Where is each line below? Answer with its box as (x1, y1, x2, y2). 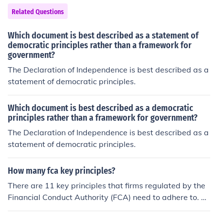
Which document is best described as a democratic (8, 103, 193, 113)
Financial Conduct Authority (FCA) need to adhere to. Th (8, 192, 210, 202)
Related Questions (12, 8, 64, 16)
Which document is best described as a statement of (8, 30, 199, 41)
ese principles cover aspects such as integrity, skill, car (8, 204, 204, 214)
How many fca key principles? (8, 165, 115, 176)
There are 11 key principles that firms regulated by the (8, 181, 205, 190)
